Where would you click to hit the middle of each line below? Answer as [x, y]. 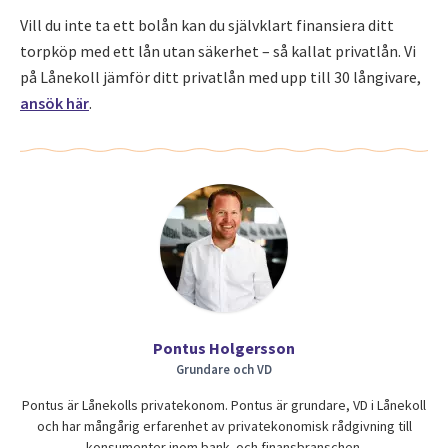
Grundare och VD [224, 369]
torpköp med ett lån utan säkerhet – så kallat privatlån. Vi [218, 51]
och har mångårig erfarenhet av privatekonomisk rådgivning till [224, 426]
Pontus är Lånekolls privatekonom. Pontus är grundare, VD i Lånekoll [224, 405]
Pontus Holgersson [224, 348]
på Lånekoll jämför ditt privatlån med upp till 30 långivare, [220, 77]
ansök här [54, 103]
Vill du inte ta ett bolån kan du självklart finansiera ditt [207, 25]
